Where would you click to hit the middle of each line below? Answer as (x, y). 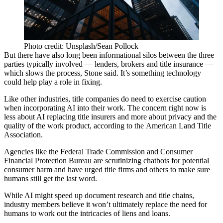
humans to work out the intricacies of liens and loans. (87, 214)
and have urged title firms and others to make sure (131, 170)
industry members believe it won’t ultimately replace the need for (106, 205)
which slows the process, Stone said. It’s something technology (103, 73)
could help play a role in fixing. (53, 82)
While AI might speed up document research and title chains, (99, 196)
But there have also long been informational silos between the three (109, 55)
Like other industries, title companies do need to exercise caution (105, 99)
